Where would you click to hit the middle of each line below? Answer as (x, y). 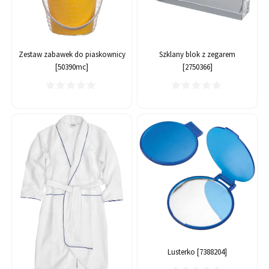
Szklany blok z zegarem (197, 55)
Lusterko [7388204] (197, 252)
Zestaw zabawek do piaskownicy (72, 55)
